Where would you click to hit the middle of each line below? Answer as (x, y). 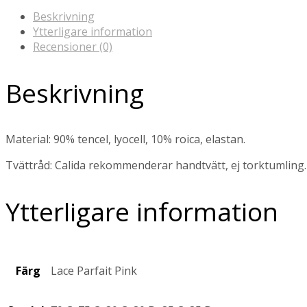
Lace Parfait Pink (94, 270)
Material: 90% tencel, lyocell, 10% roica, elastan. (125, 139)
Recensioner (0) (73, 47)
